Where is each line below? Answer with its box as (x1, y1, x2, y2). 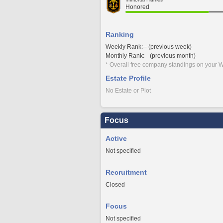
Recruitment (106, 168, 147, 176)
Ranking (106, 30, 134, 38)
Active (106, 134, 127, 142)
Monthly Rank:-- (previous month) (106, 52, 196, 59)
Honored (125, 3, 149, 10)
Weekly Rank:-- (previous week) (106, 43, 192, 50)
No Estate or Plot (106, 87, 151, 94)
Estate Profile (106, 74, 151, 82)
